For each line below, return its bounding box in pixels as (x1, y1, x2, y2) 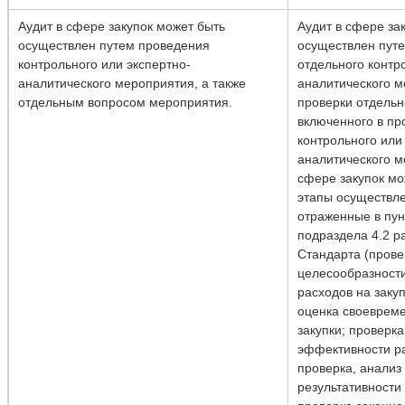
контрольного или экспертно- (18, 56, 191, 71)
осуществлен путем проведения (18, 37, 210, 52)
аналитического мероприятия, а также (18, 75, 246, 90)
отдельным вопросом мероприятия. (18, 94, 232, 109)
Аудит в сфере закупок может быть (18, 18, 225, 33)
